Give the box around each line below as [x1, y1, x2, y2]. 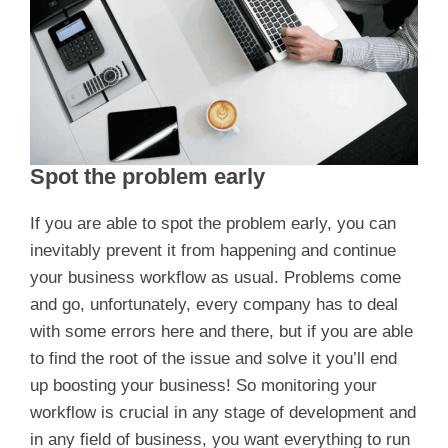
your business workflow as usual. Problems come [30, 268, 401, 288]
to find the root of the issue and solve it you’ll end [30, 349, 397, 369]
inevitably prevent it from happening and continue [30, 241, 396, 261]
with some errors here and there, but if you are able [30, 322, 413, 342]
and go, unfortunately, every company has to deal [30, 295, 398, 315]
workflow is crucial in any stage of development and [30, 403, 416, 423]
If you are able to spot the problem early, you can [30, 214, 396, 234]
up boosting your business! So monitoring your [30, 376, 377, 396]
